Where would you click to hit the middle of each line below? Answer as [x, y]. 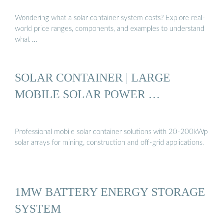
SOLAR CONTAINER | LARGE [93, 77]
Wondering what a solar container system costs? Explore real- [110, 18]
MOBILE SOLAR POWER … [87, 94]
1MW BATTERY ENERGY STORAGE [110, 192]
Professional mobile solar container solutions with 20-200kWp [111, 132]
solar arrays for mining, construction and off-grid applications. [110, 143]
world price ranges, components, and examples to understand [110, 28]
